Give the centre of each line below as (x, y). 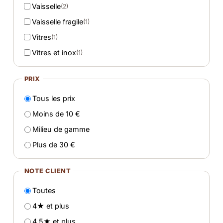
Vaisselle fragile (58, 21)
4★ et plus (51, 206)
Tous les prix (54, 98)
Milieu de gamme (61, 129)
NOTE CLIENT (48, 171)
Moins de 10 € (56, 113)
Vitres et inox (54, 52)
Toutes (44, 190)
